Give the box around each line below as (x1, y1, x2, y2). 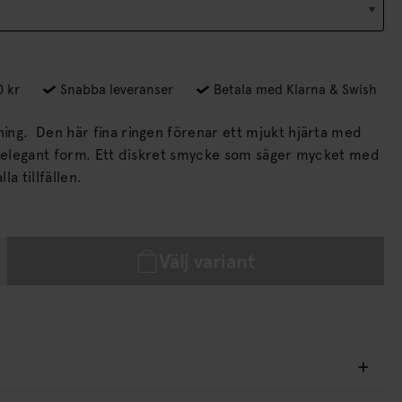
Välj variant (159, 249, 256, 274)
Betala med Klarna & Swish (210, 82, 377, 99)
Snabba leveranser (57, 82, 173, 99)
